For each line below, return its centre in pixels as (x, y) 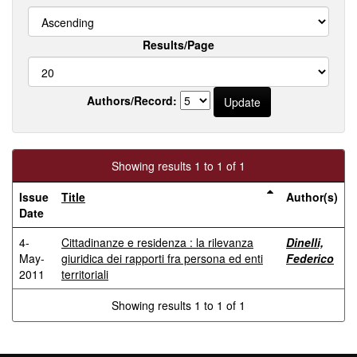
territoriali (85, 274)
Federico (310, 258)
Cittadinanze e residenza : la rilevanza (157, 242)
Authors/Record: (131, 100)
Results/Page (178, 45)
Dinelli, (305, 242)
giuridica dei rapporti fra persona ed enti (162, 258)
